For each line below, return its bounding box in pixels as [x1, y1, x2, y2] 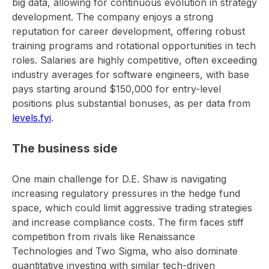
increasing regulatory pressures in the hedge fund [12, 187, 240, 200]
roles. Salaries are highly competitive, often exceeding [12, 54, 257, 67]
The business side [12, 141, 118, 156]
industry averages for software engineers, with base [12, 68, 249, 81]
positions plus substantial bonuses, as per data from [12, 97, 250, 110]
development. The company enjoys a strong [12, 11, 213, 23]
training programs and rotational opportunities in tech [12, 40, 256, 52]
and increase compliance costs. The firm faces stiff [12, 216, 244, 229]
